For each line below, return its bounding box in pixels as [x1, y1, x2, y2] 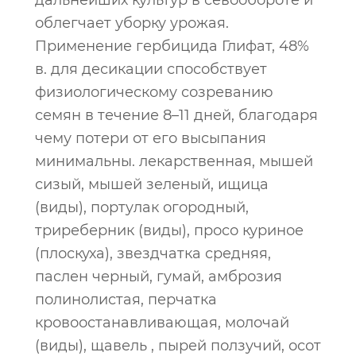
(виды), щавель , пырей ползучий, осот [35, 337, 321, 354]
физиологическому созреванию [35, 83, 273, 101]
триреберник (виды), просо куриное [35, 222, 304, 239]
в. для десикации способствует [35, 60, 267, 78]
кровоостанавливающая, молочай [35, 314, 289, 331]
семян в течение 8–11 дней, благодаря [35, 106, 318, 124]
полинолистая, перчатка [35, 291, 217, 308]
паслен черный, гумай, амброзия [35, 268, 282, 285]
